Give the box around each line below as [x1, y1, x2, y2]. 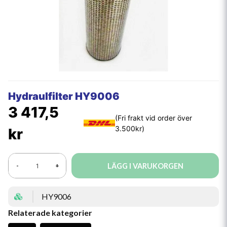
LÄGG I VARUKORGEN [107, 161, 183, 170]
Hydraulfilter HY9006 [8, 90, 120, 102]
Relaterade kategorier [8, 208, 92, 217]
